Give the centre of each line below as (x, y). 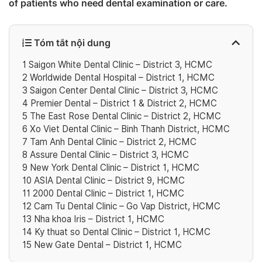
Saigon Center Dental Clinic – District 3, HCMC (123, 91)
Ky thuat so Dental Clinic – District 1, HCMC (121, 232)
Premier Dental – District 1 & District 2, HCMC (123, 104)
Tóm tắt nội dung (71, 43)
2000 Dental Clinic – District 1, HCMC (107, 194)
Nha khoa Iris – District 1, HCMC (98, 219)
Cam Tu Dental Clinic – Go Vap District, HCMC (126, 206)
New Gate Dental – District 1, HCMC (107, 245)
